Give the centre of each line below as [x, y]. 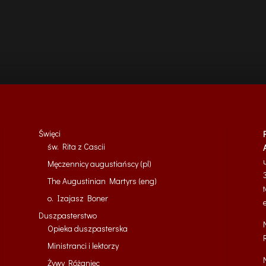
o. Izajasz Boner [77, 198]
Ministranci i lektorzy [83, 245]
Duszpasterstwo [67, 215]
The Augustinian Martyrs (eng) [102, 180]
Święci [49, 133]
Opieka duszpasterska [87, 228]
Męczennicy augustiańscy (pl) [99, 163]
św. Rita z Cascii [76, 146]
